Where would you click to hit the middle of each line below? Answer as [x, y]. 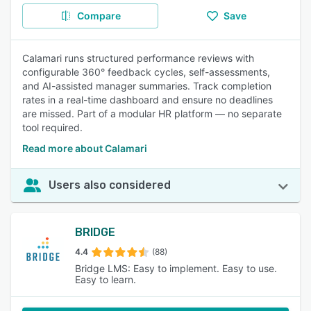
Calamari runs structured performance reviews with [138, 58]
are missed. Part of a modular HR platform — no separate [152, 114]
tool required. [52, 127]
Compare [99, 16]
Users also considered [110, 185]
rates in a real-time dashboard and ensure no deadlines [148, 100]
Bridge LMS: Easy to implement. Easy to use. [176, 268]
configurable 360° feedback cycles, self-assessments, [146, 72]
